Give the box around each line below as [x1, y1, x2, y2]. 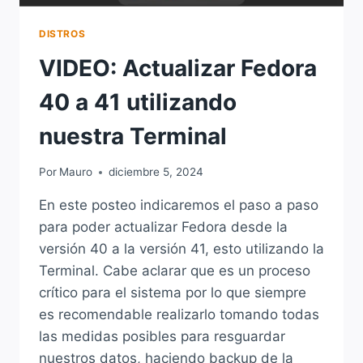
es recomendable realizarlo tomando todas [39, 306, 319, 323]
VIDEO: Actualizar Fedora [39, 53, 317, 82]
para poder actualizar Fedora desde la [39, 219, 288, 236]
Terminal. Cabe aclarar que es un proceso [39, 263, 310, 280]
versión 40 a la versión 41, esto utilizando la [39, 241, 324, 258]
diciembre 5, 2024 [109, 165, 204, 179]
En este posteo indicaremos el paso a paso [39, 197, 318, 214]
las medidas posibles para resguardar [39, 328, 285, 345]
